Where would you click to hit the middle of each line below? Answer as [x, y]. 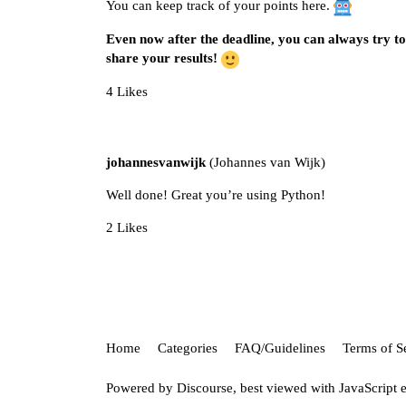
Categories [188, 348]
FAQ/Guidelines [280, 348]
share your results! [162, 58]
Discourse [205, 387]
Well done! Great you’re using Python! [216, 194]
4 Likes [127, 91]
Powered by [141, 387]
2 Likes [127, 227]
